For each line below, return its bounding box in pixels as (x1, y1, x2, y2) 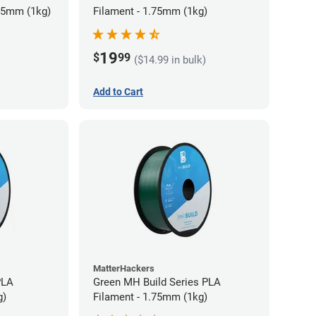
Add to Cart (93, 85, 143, 97)
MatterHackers (93, 262, 154, 274)
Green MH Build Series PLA (93, 275, 221, 288)
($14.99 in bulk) (134, 54, 206, 67)
